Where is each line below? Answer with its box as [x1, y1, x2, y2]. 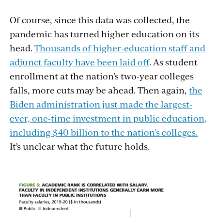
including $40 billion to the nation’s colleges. [10, 126, 198, 139]
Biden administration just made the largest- [10, 98, 192, 110]
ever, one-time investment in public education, [10, 112, 207, 124]
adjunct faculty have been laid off [10, 56, 149, 68]
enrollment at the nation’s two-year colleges [10, 70, 194, 82]
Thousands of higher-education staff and [34, 42, 205, 54]
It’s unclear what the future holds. [10, 140, 150, 153]
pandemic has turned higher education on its [10, 28, 199, 40]
